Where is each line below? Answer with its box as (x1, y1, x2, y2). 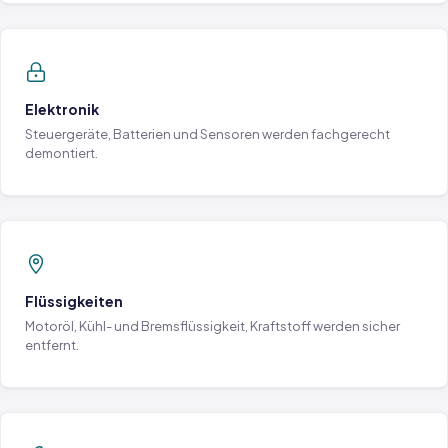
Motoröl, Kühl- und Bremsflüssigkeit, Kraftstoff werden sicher (25, 318, 400, 334)
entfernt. (25, 337, 79, 353)
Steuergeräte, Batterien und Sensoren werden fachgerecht (25, 126, 390, 142)
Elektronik (25, 100, 99, 118)
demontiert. (25, 145, 98, 161)
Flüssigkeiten (25, 292, 123, 310)
